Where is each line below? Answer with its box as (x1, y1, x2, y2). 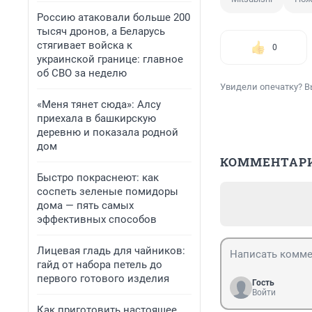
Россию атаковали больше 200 (37, 11, 190, 24)
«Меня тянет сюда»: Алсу (37, 98, 161, 111)
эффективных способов (37, 213, 157, 226)
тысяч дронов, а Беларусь (37, 25, 165, 38)
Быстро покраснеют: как (37, 171, 159, 184)
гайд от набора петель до (37, 258, 162, 271)
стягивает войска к (37, 39, 132, 52)
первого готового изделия (37, 272, 169, 285)
